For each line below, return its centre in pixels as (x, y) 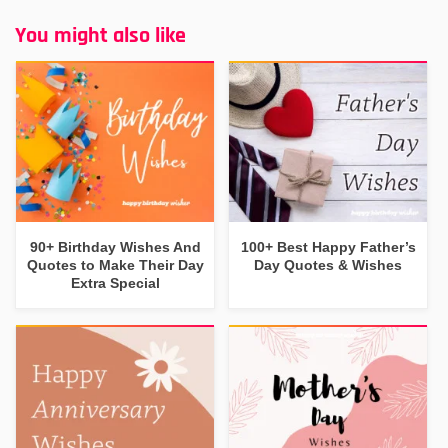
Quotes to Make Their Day (115, 264)
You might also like (100, 35)
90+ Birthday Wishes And (115, 246)
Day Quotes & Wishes (328, 264)
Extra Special (115, 282)
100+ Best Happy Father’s (328, 246)
